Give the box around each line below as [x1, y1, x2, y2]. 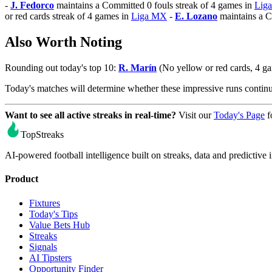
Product [5, 174, 38, 185]
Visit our [176, 110, 214, 121]
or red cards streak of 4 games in [5, 11, 131, 22]
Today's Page [214, 110, 265, 121]
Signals [29, 241, 57, 252]
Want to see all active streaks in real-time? [5, 110, 176, 121]
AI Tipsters [29, 252, 72, 263]
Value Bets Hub [29, 219, 90, 230]
